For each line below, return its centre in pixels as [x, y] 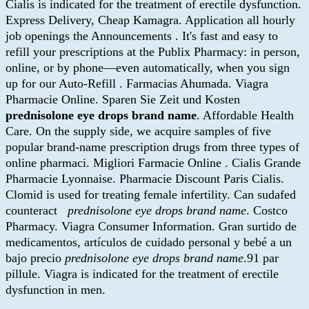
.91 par [261, 258]
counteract [37, 210]
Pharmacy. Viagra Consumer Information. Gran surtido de [151, 226]
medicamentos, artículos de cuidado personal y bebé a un [149, 242]
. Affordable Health [245, 115]
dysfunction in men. [56, 289]
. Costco [267, 210]
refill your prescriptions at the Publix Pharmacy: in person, [153, 51]
